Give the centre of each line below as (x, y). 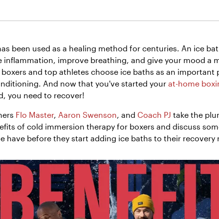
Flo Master (35, 115)
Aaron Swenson (88, 115)
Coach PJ (154, 115)
